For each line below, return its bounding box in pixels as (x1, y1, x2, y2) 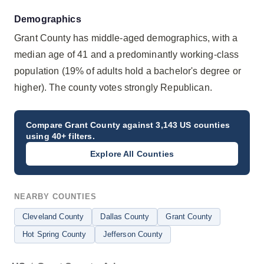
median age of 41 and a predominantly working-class (14, 49, 239, 60)
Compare (26, 120, 65, 130)
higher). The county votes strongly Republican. (14, 82, 212, 93)
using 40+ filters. (26, 131, 95, 141)
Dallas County (100, 212, 150, 221)
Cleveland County (22, 212, 84, 221)
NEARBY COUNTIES (14, 192, 97, 201)
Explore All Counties (90, 149, 174, 159)
